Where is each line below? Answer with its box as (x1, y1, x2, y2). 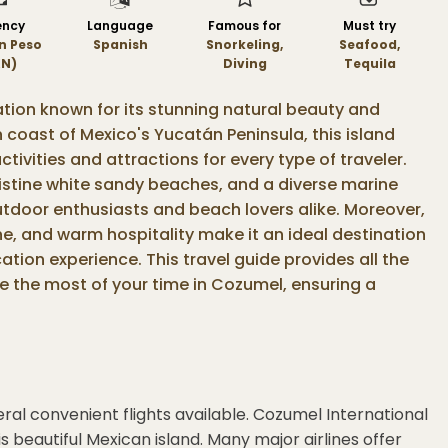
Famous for (208, 17, 282, 34)
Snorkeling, (206, 36, 284, 53)
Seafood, (339, 36, 401, 53)
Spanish (92, 36, 148, 53)
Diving (222, 55, 267, 72)
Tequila (343, 55, 396, 72)
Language (87, 17, 154, 34)
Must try (343, 17, 397, 34)
